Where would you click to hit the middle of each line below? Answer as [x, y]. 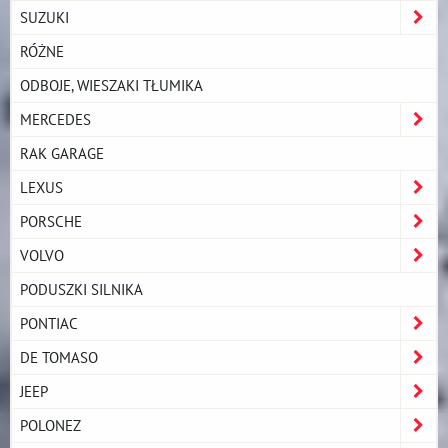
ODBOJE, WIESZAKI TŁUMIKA [111, 84]
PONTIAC [49, 322]
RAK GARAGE [62, 152]
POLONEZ [50, 424]
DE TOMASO [59, 356]
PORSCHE [51, 220]
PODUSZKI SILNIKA [81, 288]
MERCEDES [55, 118]
